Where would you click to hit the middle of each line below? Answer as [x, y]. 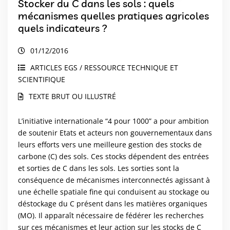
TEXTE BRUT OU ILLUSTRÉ [72, 97]
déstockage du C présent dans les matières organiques [113, 204]
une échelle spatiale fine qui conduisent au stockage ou [114, 192]
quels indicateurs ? [63, 28]
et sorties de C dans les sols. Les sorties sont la [99, 168]
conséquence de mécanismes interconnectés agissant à [114, 180]
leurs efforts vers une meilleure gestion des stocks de [110, 145]
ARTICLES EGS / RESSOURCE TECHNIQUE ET [104, 68]
